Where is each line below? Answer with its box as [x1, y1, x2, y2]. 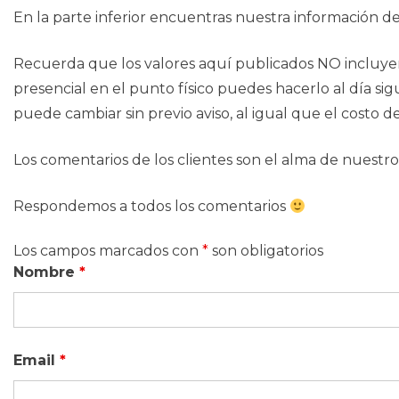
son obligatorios [208, 242, 323, 259]
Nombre [13, 264, 79, 281]
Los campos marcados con [13, 242, 202, 259]
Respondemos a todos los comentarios [13, 198, 289, 215]
